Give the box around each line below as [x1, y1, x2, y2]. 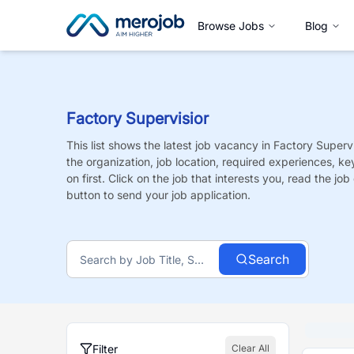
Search [248, 251, 290, 267]
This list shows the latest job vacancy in [66, 138, 273, 152]
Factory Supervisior [66, 109, 209, 128]
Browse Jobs [198, 18, 264, 32]
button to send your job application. [66, 188, 250, 201]
